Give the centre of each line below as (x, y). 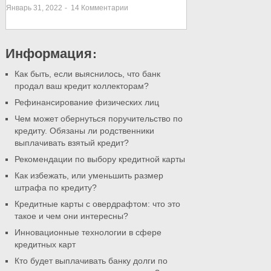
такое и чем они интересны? (71, 216)
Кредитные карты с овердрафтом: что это (97, 204)
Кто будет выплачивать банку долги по (91, 261)
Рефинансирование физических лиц (87, 102)
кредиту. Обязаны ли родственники (84, 131)
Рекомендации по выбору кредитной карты (100, 159)
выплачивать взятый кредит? (71, 143)
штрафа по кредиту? (55, 188)
